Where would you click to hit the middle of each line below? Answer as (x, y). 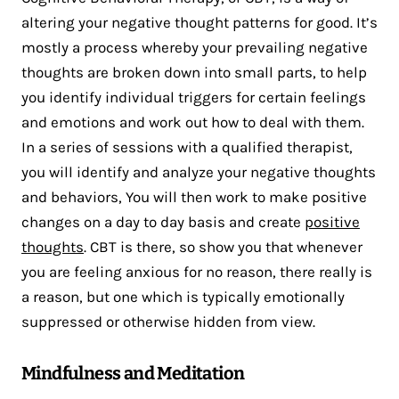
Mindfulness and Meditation (133, 374)
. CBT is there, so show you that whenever (223, 247)
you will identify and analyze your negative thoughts (199, 172)
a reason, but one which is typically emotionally (183, 297)
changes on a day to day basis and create (163, 222)
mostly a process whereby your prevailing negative (195, 48)
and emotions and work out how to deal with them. (193, 122)
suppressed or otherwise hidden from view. (168, 322)
